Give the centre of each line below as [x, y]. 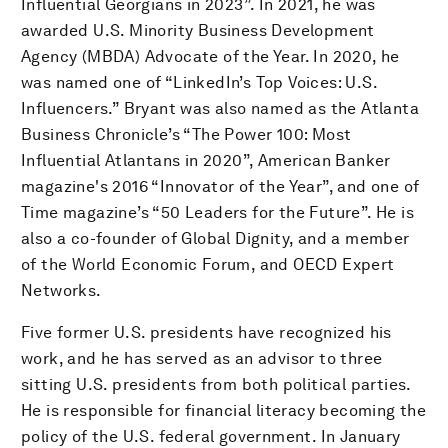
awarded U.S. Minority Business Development [198, 30]
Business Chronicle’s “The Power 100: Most [186, 134]
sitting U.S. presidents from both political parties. [216, 384]
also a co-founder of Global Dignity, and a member [215, 238]
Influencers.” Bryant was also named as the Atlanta [220, 108]
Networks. [61, 290]
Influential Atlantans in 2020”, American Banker [206, 160]
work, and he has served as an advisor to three [202, 358]
